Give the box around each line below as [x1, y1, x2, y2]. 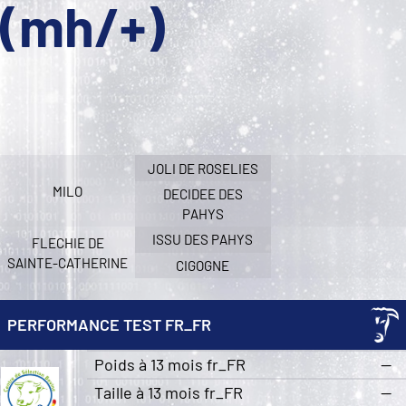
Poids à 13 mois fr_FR [93, 353, 246, 374]
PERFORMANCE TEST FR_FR [7, 314, 211, 334]
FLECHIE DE [31, 234, 104, 251]
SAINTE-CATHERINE [7, 254, 129, 271]
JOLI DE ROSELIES [147, 159, 258, 177]
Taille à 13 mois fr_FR [93, 382, 243, 402]
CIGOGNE [176, 256, 230, 274]
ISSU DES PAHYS [152, 231, 254, 248]
